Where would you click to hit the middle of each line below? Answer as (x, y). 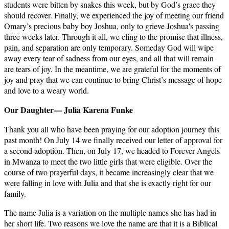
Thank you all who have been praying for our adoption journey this (112, 129)
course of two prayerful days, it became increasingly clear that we (109, 172)
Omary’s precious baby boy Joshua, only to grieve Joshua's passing (112, 26)
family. (15, 194)
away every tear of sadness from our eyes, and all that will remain (109, 58)
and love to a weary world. (47, 90)
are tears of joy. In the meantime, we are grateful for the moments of (112, 69)
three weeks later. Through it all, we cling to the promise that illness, (113, 37)
